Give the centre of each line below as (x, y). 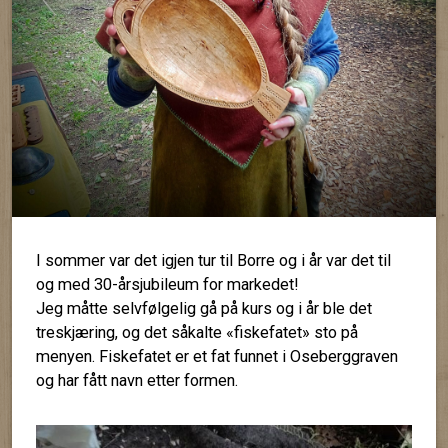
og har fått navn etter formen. (137, 380)
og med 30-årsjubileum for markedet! (167, 284)
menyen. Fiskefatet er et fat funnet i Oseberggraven (217, 356)
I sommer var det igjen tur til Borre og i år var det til (213, 260)
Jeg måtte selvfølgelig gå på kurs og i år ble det (204, 308)
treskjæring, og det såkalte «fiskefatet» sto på (197, 332)
